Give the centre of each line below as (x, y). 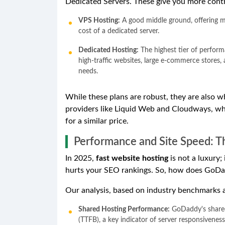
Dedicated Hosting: (108, 50)
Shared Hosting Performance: (124, 209)
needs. (88, 71)
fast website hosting (132, 158)
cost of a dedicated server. (119, 31)
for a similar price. (97, 121)
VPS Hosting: (99, 20)
